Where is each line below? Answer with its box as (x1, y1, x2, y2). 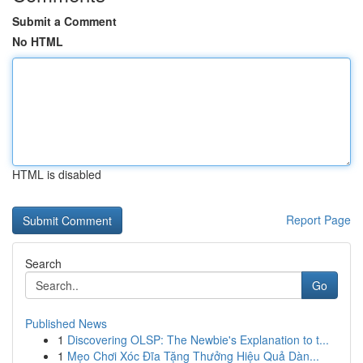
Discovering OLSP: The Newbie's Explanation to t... (67, 331, 329, 348)
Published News (25, 315, 107, 331)
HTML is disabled (12, 166, 101, 182)
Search (25, 255, 62, 271)
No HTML (12, 33, 63, 49)
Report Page (286, 211, 351, 228)
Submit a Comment (12, 13, 117, 29)
